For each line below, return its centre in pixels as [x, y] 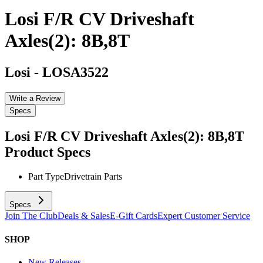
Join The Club [31, 216]
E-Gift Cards [134, 216]
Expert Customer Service [204, 216]
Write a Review [35, 98]
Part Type [46, 177]
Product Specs [48, 152]
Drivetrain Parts [93, 177]
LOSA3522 [75, 72]
